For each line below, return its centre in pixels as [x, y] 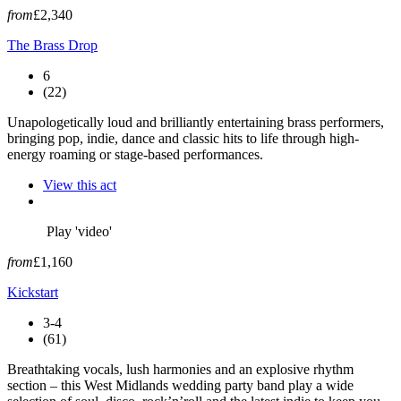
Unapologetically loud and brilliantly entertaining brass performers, [196, 122]
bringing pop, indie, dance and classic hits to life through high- [183, 138]
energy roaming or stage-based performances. [135, 154]
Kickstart [33, 292]
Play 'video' [79, 231]
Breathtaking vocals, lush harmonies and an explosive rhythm [180, 369]
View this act [80, 184]
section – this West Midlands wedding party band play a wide [180, 385]
